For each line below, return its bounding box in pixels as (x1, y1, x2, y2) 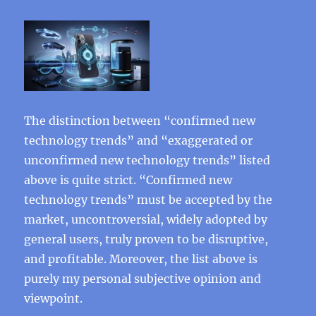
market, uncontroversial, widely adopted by (24, 212, 268, 226)
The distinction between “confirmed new (24, 114, 256, 128)
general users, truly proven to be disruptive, (24, 232, 269, 246)
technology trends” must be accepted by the (24, 193, 273, 207)
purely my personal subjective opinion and (24, 272, 262, 286)
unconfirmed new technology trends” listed (24, 153, 271, 167)
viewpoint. (24, 291, 83, 305)
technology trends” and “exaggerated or (24, 133, 253, 147)
